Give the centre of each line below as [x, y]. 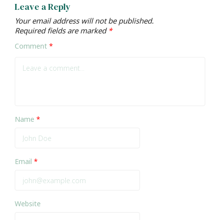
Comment [32, 46]
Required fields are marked [61, 31]
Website [28, 204]
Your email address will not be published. [84, 21]
